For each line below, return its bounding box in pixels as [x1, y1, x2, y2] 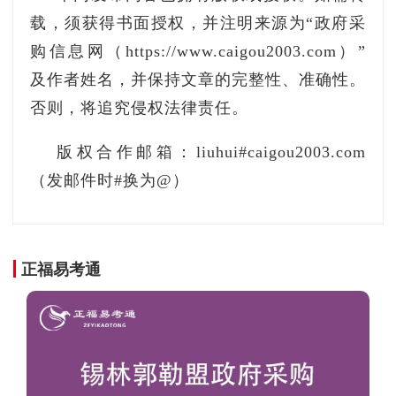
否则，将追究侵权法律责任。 [30, 99, 248, 117]
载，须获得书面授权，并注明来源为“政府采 [30, 14, 366, 32]
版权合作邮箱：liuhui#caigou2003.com [57, 143, 366, 161]
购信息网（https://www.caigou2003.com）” [30, 42, 366, 60]
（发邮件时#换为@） [30, 171, 189, 189]
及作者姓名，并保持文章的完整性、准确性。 [30, 71, 366, 88]
